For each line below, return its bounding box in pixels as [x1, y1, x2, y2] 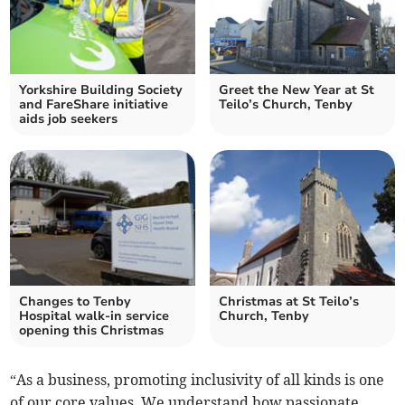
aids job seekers [19, 110, 118, 128]
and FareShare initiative [19, 96, 169, 114]
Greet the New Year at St [219, 81, 374, 99]
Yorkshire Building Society [19, 81, 184, 99]
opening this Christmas [19, 322, 165, 340]
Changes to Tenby [19, 293, 132, 311]
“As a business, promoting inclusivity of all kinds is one [10, 371, 385, 390]
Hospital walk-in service [19, 307, 170, 325]
